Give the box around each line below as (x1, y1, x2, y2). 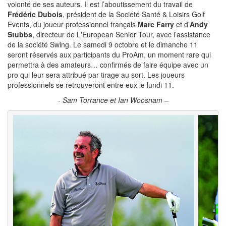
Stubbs (8, 29, 32, 39)
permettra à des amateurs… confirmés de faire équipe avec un (8, 59, 208, 70)
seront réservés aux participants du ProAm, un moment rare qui (8, 49, 211, 60)
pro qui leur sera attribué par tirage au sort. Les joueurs (8, 69, 185, 80)
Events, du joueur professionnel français (8, 19, 138, 29)
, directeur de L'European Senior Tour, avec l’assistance (32, 29, 210, 39)
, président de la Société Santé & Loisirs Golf (63, 9, 205, 19)
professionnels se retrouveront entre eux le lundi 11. (8, 79, 174, 90)
